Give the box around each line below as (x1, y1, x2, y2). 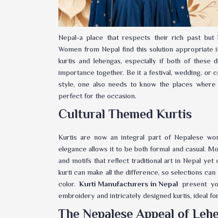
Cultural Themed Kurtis (58, 107, 192, 122)
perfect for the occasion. (58, 91, 136, 100)
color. (58, 180, 79, 188)
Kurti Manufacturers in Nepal (79, 180, 178, 188)
